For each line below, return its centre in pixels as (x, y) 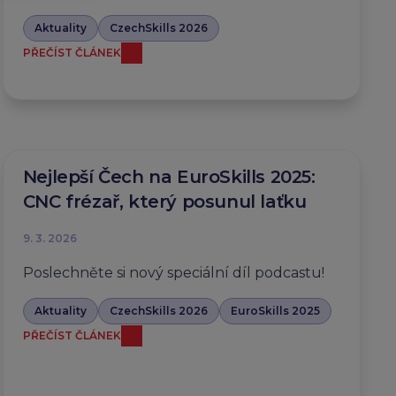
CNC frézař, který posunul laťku (164, 201)
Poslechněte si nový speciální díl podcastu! (173, 272)
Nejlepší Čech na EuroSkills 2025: (169, 176)
